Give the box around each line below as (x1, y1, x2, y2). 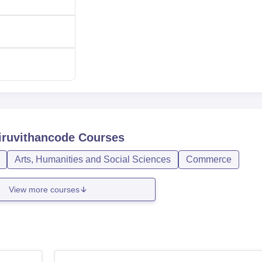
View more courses (9, 184, 80, 194)
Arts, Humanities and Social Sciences (15, 154, 171, 164)
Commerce (186, 154, 232, 164)
